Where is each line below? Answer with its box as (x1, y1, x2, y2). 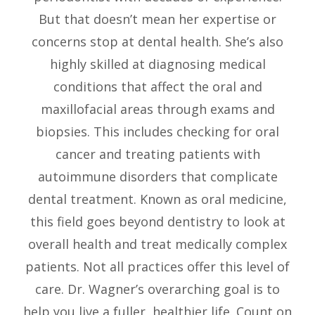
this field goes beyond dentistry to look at (30, 212, 285, 230)
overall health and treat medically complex (28, 235, 287, 252)
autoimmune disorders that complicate (37, 167, 278, 185)
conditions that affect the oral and (53, 77, 262, 95)
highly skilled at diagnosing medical (49, 55, 266, 72)
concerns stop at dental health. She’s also (32, 32, 283, 50)
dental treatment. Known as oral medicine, (28, 190, 287, 207)
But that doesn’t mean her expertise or (39, 10, 276, 27)
